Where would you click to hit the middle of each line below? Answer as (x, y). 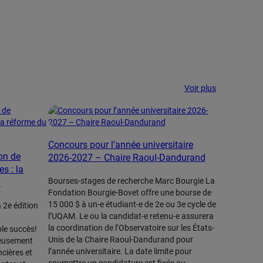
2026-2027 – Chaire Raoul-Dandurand (127, 158)
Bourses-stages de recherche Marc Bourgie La (131, 181)
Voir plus (200, 88)
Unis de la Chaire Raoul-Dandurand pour (120, 240)
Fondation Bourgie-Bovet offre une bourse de (129, 193)
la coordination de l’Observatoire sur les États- (131, 228)
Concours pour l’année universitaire (120, 145)
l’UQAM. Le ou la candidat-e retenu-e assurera (131, 216)
